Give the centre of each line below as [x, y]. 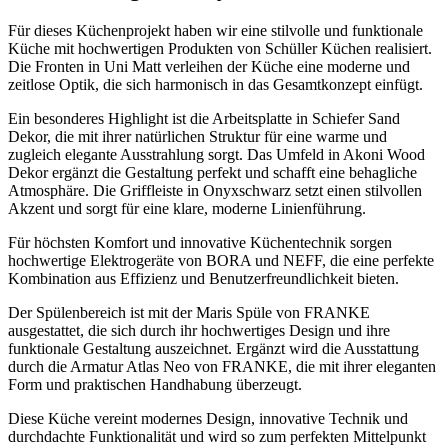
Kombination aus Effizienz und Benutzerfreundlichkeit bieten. [203, 279]
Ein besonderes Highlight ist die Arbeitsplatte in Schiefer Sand [204, 119]
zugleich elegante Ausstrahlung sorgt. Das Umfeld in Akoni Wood [216, 155]
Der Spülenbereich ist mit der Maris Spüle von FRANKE [189, 313]
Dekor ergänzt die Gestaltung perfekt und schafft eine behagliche [212, 173]
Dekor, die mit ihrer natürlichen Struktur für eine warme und [197, 137]
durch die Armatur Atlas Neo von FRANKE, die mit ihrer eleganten [222, 367]
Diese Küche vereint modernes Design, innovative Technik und [208, 419]
